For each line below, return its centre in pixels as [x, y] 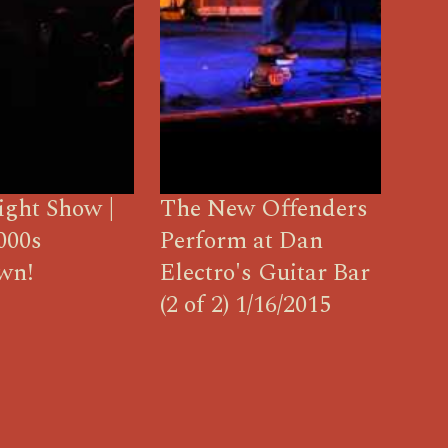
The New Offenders [264, 208]
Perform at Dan [242, 240]
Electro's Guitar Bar [265, 272]
